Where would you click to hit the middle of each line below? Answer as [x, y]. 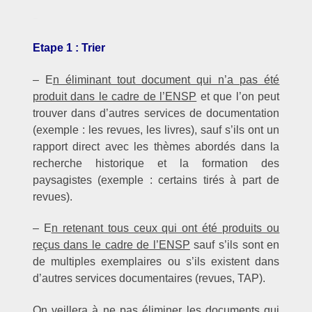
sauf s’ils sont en [235, 245]
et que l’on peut [238, 96]
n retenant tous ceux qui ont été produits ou [165, 228]
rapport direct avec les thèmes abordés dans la [156, 146]
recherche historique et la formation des [156, 163]
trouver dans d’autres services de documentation [156, 113]
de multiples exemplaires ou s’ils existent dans [156, 262]
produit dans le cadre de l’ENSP [115, 96]
